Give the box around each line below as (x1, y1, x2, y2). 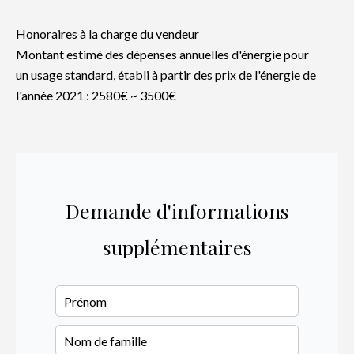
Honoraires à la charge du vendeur (16, 26, 199, 41)
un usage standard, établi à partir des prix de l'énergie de (16, 67, 316, 82)
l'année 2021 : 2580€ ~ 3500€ (16, 88, 176, 103)
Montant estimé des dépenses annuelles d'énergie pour (16, 47, 309, 62)
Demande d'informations (65, 198, 289, 224)
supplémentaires (102, 234, 252, 260)
